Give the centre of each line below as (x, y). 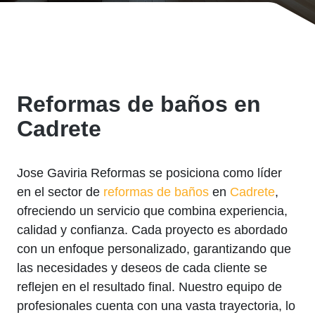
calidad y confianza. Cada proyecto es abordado (152, 230)
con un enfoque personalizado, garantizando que (154, 249)
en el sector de (60, 192)
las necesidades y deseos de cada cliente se (142, 268)
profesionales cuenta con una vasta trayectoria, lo (156, 306)
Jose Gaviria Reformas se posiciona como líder (149, 173)
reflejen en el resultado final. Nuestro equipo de (149, 287)
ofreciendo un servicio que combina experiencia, (152, 211)
